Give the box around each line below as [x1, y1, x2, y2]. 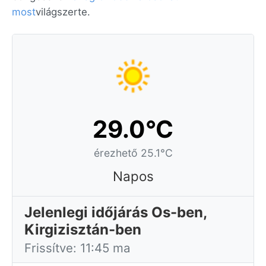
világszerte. [36, 6, 90, 18]
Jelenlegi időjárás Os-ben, [24, 204, 207, 221]
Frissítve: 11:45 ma [24, 240, 131, 255]
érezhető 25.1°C [93, 147, 173, 159]
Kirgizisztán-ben [24, 221, 141, 238]
